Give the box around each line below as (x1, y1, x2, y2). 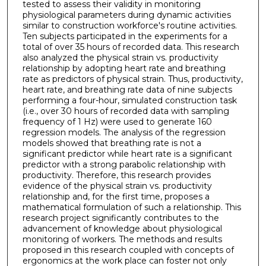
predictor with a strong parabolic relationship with (22, 159, 226, 170)
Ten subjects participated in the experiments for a (22, 30, 227, 42)
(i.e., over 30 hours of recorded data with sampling (22, 105, 229, 116)
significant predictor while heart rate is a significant (22, 148, 232, 159)
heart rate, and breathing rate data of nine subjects (22, 84, 232, 95)
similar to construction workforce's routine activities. (22, 20, 237, 31)
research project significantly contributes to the (22, 212, 219, 223)
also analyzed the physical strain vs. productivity (22, 52, 218, 63)
